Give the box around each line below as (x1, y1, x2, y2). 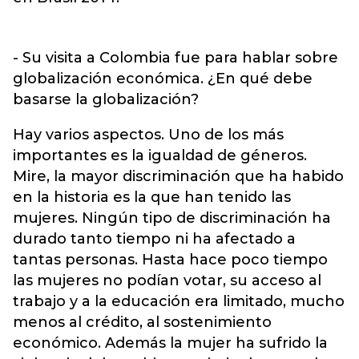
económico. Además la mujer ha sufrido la (13, 334, 328, 352)
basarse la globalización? (13, 91, 199, 108)
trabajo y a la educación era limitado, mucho (13, 292, 345, 310)
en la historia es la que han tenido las (13, 188, 291, 206)
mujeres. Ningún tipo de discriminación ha (13, 209, 331, 227)
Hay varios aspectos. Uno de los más (13, 126, 284, 143)
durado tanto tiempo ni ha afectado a (13, 230, 296, 248)
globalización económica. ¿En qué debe (13, 70, 313, 87)
